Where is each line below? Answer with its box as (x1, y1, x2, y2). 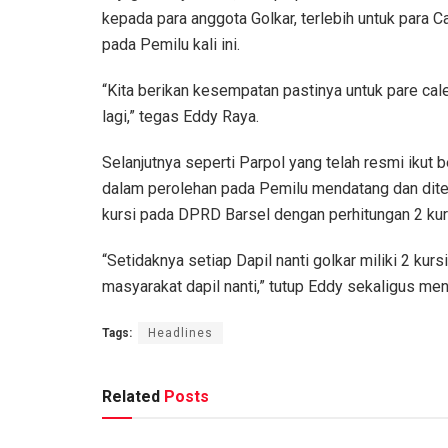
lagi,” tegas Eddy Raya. (102, 107, 259, 127)
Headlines (148, 326, 213, 341)
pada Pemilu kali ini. (102, 35, 240, 55)
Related (102, 387, 160, 407)
